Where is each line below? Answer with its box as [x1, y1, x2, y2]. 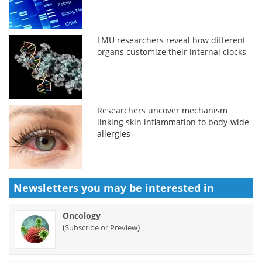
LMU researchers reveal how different [97, 34, 246, 46]
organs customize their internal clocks [97, 46, 247, 57]
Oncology [63, 209, 101, 221]
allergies [97, 127, 131, 139]
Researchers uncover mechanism [97, 104, 228, 116]
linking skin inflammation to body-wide [97, 116, 250, 127]
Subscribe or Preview [65, 222, 137, 233]
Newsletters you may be [13, 180, 145, 195]
